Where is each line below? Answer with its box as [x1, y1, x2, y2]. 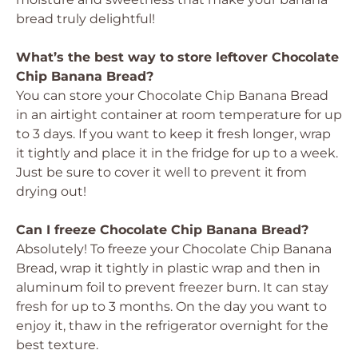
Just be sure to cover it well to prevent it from [16, 165, 307, 180]
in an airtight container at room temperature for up [16, 107, 342, 122]
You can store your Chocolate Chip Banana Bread [16, 88, 328, 103]
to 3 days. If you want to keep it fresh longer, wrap [16, 126, 331, 141]
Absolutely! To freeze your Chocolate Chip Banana [16, 241, 332, 257]
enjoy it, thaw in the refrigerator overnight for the [16, 318, 328, 333]
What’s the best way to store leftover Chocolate [16, 50, 339, 65]
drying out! [16, 184, 86, 199]
